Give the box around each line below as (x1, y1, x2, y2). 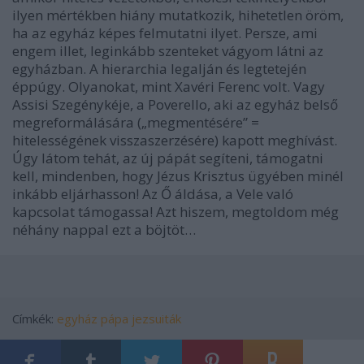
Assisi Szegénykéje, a (12, 94, 148, 114)
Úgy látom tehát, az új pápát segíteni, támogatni (12, 148, 323, 167)
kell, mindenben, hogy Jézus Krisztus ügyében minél (12, 166, 344, 185)
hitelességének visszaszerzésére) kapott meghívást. (12, 130, 337, 149)
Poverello (148, 94, 207, 114)
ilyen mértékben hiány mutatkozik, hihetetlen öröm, (12, 5, 344, 24)
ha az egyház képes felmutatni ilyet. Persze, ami (12, 23, 318, 42)
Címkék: (12, 310, 57, 327)
